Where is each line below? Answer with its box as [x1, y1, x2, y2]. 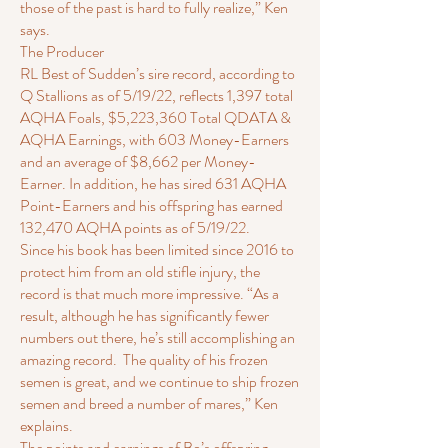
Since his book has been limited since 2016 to [20, 238, 294, 261]
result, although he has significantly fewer [20, 304, 269, 327]
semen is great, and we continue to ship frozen [20, 370, 299, 393]
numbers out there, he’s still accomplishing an [20, 326, 295, 349]
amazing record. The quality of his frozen [20, 348, 268, 371]
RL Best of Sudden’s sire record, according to [20, 62, 295, 85]
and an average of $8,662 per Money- [20, 150, 256, 173]
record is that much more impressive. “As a [20, 282, 279, 305]
